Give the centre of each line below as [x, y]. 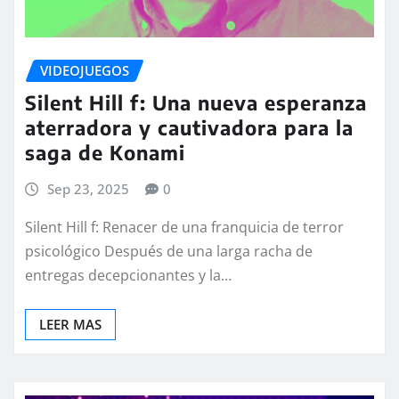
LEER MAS [70, 324]
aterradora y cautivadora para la [189, 128]
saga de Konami [105, 153]
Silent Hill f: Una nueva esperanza [196, 103]
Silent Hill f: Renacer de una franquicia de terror [184, 227]
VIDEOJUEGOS [85, 70]
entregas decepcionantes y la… [128, 275]
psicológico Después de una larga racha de [169, 251]
